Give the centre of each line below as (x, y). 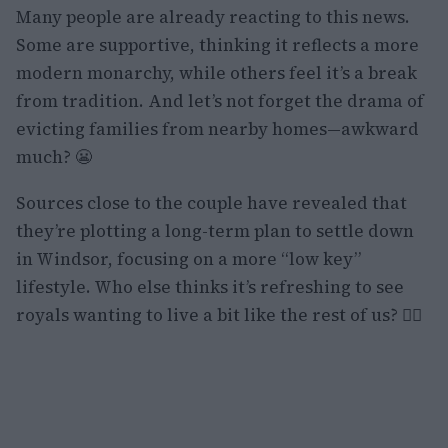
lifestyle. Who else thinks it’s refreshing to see (210, 287)
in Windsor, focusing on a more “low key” (188, 259)
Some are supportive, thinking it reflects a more (217, 45)
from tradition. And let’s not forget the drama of (220, 101)
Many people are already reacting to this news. (213, 17)
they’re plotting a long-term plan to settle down (215, 231)
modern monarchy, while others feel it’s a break (216, 73)
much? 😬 (54, 157)
